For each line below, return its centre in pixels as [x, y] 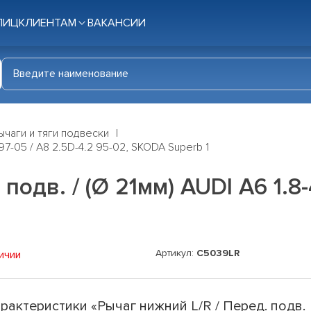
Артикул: [176, 253]
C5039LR [218, 253]
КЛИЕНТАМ [48, 23]
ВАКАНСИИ [117, 23]
